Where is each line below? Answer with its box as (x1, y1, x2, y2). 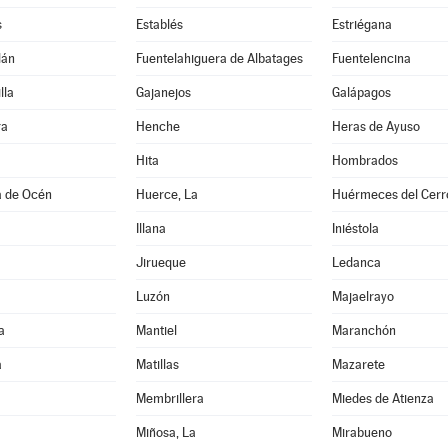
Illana (135, 221, 166, 236)
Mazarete (331, 357, 385, 372)
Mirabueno (331, 425, 392, 440)
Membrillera (135, 391, 204, 406)
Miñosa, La (135, 425, 196, 440)
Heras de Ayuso (331, 119, 420, 134)
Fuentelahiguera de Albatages (135, 51, 303, 66)
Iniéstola (331, 221, 379, 236)
